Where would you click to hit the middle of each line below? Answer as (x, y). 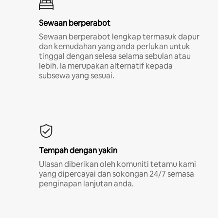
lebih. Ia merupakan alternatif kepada (106, 66)
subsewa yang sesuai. (77, 75)
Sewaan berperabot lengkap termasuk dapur (119, 36)
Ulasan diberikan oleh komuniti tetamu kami (118, 164)
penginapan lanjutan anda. (86, 183)
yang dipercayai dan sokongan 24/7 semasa (117, 174)
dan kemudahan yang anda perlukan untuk (115, 46)
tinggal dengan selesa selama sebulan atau (115, 56)
